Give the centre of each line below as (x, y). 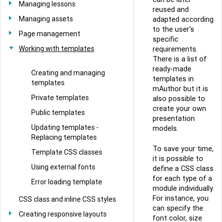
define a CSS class (183, 169)
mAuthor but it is (180, 88)
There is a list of (180, 59)
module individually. (183, 189)
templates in (173, 79)
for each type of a (182, 179)
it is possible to (178, 159)
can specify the (178, 208)
